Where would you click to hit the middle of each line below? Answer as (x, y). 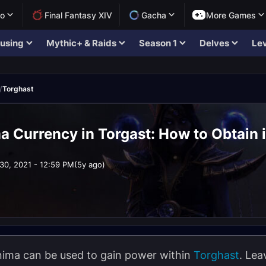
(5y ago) (90, 164)
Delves (214, 43)
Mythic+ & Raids (81, 43)
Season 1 (158, 43)
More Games (231, 15)
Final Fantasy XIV (78, 15)
